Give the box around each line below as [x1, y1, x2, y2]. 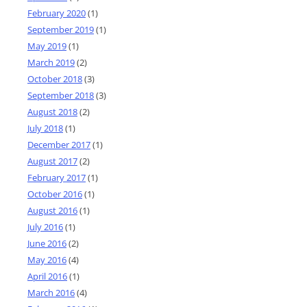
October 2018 [27, 72, 82, 85]
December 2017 [27, 138, 90, 151]
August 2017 [27, 154, 77, 167]
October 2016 [27, 187, 82, 200]
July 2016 [27, 220, 63, 233]
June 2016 [27, 236, 66, 249]
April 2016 [27, 269, 67, 282]
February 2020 [27, 6, 86, 19]
